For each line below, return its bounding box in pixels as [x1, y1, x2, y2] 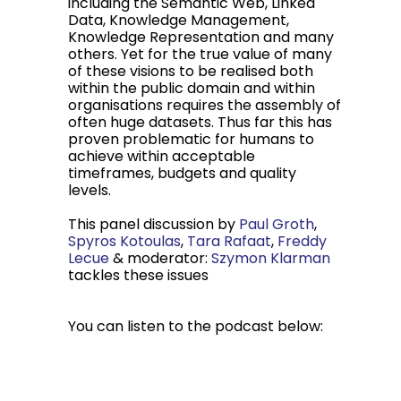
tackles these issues [68, 265, 209, 286]
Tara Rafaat [187, 231, 271, 252]
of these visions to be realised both [68, 61, 313, 81]
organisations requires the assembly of [68, 95, 341, 115]
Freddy [277, 231, 327, 252]
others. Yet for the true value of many [68, 44, 332, 64]
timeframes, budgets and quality [68, 163, 296, 183]
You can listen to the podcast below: [68, 316, 323, 337]
